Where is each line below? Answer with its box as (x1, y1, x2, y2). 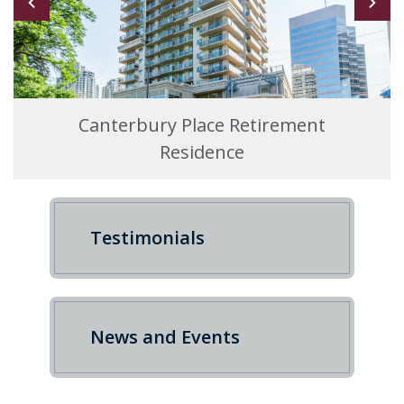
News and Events (90, 325, 240, 350)
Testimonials (90, 225, 205, 251)
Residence (160, 140, 244, 165)
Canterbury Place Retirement (78, 113, 326, 138)
